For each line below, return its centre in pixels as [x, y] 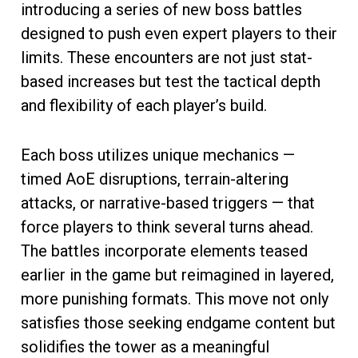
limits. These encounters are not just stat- [167, 57]
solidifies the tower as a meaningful [145, 346]
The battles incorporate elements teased [164, 251]
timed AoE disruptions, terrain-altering [155, 179]
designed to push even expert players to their [179, 33]
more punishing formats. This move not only [175, 298]
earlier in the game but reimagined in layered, [177, 274]
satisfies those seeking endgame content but [178, 322]
